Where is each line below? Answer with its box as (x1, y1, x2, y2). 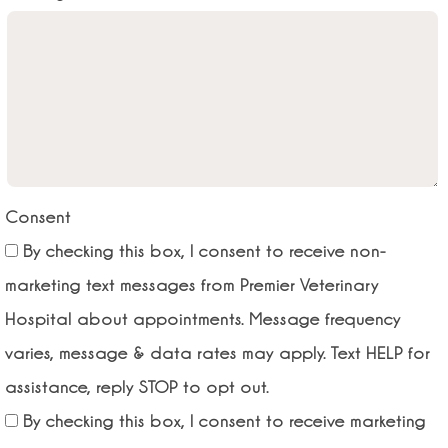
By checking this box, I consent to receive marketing (23, 412, 426, 430)
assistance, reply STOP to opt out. (5, 378, 269, 396)
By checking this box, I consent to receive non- (23, 242, 386, 260)
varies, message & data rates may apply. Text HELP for (5, 344, 430, 362)
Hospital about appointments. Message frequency (5, 310, 401, 328)
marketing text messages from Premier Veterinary (5, 276, 379, 294)
